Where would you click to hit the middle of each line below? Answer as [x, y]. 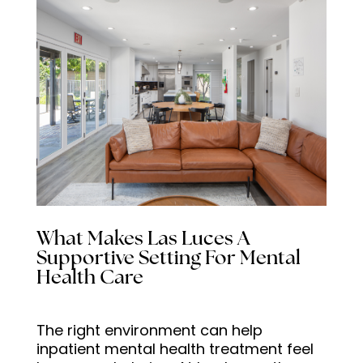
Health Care [90, 278]
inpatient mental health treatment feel [175, 348]
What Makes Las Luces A [143, 239]
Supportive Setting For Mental [168, 259]
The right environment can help [149, 330]
